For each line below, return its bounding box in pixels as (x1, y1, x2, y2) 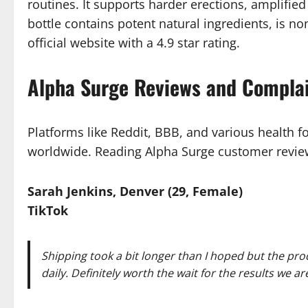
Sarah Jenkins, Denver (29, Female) (27, 182, 243, 199)
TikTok (27, 201, 68, 219)
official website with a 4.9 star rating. (27, 34, 240, 51)
